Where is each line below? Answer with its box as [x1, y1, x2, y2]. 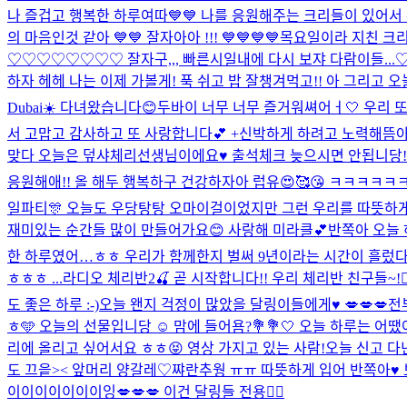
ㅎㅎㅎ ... [7, 270, 63, 286]
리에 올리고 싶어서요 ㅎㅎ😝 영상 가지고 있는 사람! [7, 340, 325, 356]
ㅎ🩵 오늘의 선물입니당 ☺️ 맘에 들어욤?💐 [7, 318, 266, 334]
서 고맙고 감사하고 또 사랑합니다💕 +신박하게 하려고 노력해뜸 [7, 125, 396, 142]
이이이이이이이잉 [7, 383, 116, 400]
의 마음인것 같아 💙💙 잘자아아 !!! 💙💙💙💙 [7, 29, 280, 45]
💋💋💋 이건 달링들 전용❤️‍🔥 [116, 383, 284, 400]
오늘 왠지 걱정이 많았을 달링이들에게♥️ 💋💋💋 [99, 296, 388, 313]
